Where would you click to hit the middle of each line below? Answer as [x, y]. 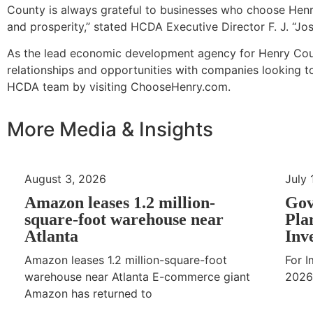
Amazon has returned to [88, 293]
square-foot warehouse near [124, 219]
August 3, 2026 [65, 179]
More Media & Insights [110, 129]
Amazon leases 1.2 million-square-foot [126, 260]
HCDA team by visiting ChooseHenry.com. [119, 87]
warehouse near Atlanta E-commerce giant [137, 276]
